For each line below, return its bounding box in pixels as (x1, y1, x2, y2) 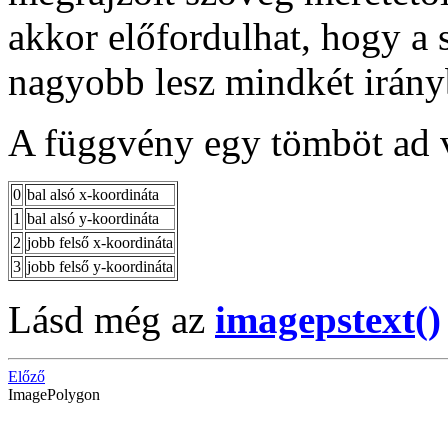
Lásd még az (8, 297, 215, 341)
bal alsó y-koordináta (27, 209, 159, 227)
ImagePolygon (8, 385, 100, 403)
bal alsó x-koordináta (27, 185, 159, 203)
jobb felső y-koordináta (27, 257, 173, 275)
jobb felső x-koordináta (27, 233, 173, 251)
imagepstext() (215, 297, 441, 341)
